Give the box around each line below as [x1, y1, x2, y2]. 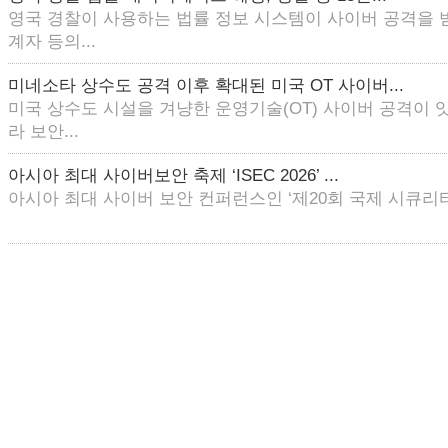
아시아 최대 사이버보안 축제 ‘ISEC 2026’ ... [8, 166, 339, 185]
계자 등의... [8, 32, 96, 51]
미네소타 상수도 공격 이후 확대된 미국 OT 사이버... [8, 76, 404, 95]
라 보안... [8, 122, 79, 141]
